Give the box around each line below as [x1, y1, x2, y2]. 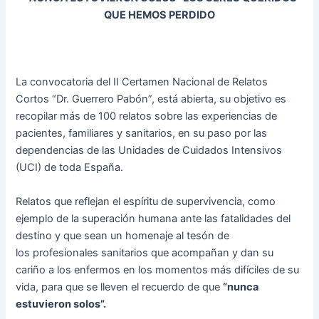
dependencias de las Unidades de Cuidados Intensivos [16, 144, 283, 157]
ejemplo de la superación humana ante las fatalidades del [16, 211, 291, 225]
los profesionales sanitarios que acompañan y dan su [16, 246, 274, 259]
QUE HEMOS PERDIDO [104, 8, 215, 21]
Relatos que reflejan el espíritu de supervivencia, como [16, 194, 276, 208]
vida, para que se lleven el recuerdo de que [16, 280, 224, 293]
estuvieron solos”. [16, 297, 107, 310]
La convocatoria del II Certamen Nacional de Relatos [16, 75, 268, 89]
